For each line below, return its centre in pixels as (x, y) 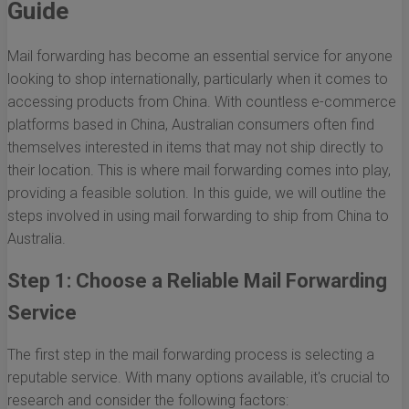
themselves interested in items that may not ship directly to (195, 148)
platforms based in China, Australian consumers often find (191, 125)
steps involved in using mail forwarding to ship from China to (198, 216)
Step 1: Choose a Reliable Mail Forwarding (197, 281)
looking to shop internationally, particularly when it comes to (198, 79)
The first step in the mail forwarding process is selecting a (191, 355)
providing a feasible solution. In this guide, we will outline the (197, 194)
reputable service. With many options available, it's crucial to (199, 378)
